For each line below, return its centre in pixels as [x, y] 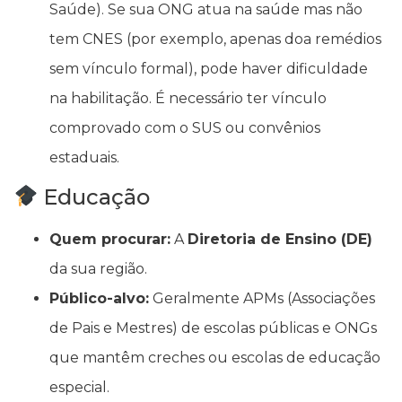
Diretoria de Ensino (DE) [280, 240]
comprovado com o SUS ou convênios [185, 127]
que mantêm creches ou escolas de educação [215, 358]
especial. [79, 388]
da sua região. [98, 269]
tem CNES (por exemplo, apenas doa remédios [215, 39]
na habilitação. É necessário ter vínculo [188, 98]
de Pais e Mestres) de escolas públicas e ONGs [213, 328]
